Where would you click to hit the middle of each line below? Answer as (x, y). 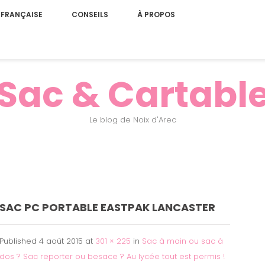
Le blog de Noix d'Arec (132, 120)
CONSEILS (90, 14)
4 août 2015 (61, 241)
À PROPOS (156, 14)
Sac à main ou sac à (182, 241)
